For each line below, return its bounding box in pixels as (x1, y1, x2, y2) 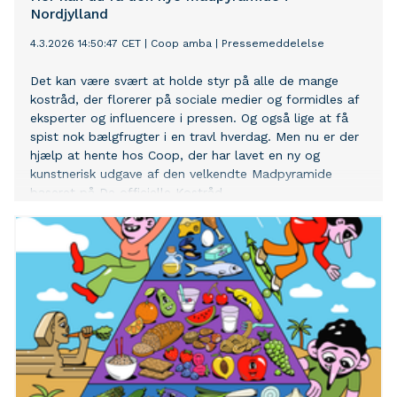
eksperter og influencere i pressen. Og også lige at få (30, 111, 348, 126)
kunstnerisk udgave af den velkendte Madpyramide (30, 167, 332, 182)
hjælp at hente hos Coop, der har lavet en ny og (30, 148, 320, 163)
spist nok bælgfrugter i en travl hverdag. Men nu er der (30, 129, 359, 144)
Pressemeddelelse (222, 37, 324, 51)
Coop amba (151, 37, 212, 51)
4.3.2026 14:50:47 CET (30, 37, 141, 51)
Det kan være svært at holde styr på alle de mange (30, 74, 339, 89)
